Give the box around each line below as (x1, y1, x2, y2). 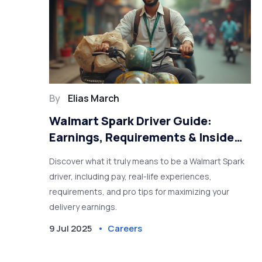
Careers (108, 222, 143, 235)
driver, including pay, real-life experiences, (49, 171, 212, 182)
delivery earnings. (49, 201, 118, 213)
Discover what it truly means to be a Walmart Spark (49, 156, 245, 167)
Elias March (68, 92, 120, 105)
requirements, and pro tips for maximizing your (49, 186, 230, 198)
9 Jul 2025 (49, 222, 92, 235)
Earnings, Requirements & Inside (49, 129, 235, 146)
